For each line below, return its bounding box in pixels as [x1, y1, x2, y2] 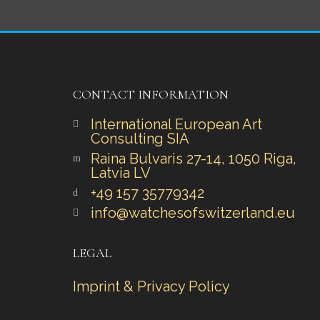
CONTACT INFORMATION [73, 86, 229, 102]
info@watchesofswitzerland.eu [91, 204, 295, 221]
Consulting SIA [91, 130, 189, 147]
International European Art [91, 116, 262, 133]
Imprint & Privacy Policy [73, 278, 230, 295]
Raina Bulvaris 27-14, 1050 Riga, [91, 150, 296, 167]
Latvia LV [91, 164, 151, 181]
